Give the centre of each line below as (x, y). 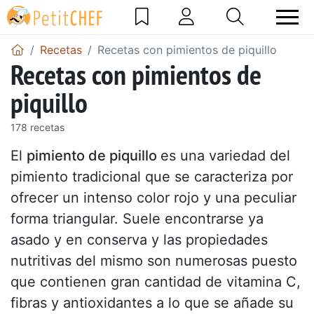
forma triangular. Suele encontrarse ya (137, 218)
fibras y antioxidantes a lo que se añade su (152, 302)
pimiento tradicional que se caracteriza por (152, 176)
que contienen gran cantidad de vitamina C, (156, 281)
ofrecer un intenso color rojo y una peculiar (153, 197)
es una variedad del (225, 155)
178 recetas (37, 127)
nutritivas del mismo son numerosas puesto (154, 260)
